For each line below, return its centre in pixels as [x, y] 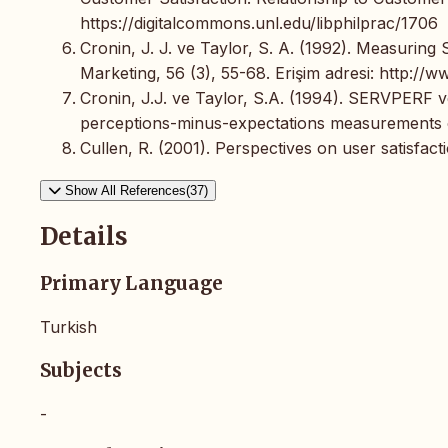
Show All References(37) [136, 190]
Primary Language [131, 284]
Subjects [81, 370]
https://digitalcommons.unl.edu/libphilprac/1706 [259, 22]
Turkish [68, 327]
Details [84, 237]
